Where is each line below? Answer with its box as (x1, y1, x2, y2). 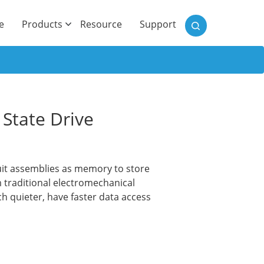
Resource (80, 18, 122, 31)
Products (22, 18, 62, 31)
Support (140, 18, 176, 31)
